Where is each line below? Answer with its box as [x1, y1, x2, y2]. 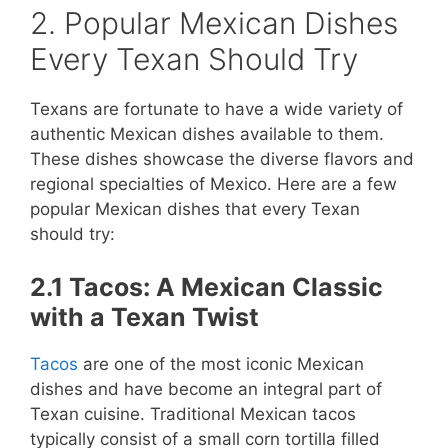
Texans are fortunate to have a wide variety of [30, 98, 403, 119]
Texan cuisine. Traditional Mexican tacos [30, 404, 356, 424]
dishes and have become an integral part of [30, 379, 382, 399]
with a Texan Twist [30, 302, 259, 332]
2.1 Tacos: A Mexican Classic [30, 272, 383, 302]
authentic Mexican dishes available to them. [30, 123, 384, 144]
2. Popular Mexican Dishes [30, 4, 398, 41]
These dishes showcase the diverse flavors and [30, 148, 414, 169]
